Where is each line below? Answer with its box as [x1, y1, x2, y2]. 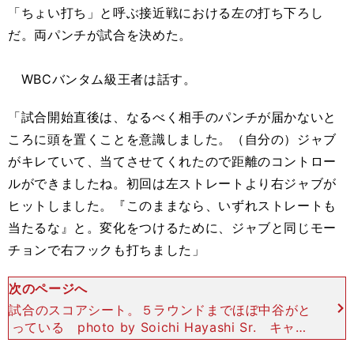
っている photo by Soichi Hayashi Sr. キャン [11, 318, 309, 335]
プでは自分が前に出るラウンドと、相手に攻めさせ [9, 336, 312, 352]
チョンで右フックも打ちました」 [8, 242, 205, 258]
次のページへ [9, 280, 88, 296]
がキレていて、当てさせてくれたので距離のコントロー [8, 153, 337, 169]
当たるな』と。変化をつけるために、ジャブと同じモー [8, 220, 337, 235]
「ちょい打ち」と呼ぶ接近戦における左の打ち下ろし [8, 5, 324, 21]
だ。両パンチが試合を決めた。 [8, 27, 192, 43]
